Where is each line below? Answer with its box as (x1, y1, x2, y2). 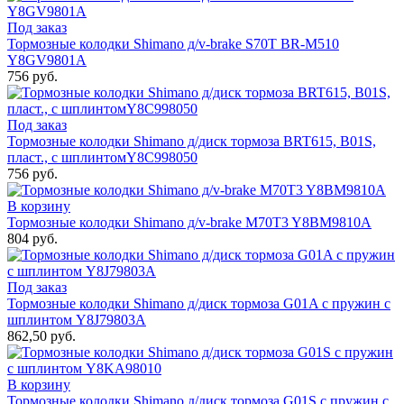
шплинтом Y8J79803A (7, 312, 146, 328)
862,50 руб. (7, 328, 76, 344)
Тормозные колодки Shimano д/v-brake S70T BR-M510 (7, 36, 339, 52)
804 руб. (7, 231, 58, 247)
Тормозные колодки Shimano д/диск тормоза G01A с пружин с (7, 296, 390, 312)
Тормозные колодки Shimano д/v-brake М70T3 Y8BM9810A (7, 215, 372, 231)
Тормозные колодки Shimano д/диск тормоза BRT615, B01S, (7, 133, 376, 150)
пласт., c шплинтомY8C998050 (7, 150, 197, 166)
